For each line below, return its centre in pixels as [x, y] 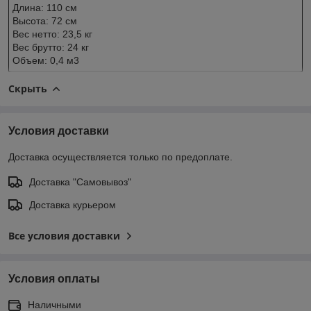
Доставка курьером [73, 204]
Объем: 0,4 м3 [46, 60]
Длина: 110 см [45, 7]
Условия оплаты [54, 278]
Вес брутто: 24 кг [51, 47]
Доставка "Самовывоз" [80, 182]
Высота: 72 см [45, 20]
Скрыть [28, 88]
